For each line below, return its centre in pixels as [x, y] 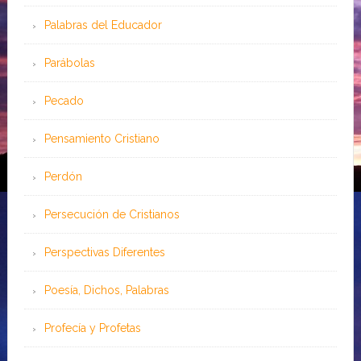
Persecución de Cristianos [112, 214]
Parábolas [69, 63]
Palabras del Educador [103, 25]
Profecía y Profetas [92, 328]
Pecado [64, 101]
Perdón [63, 176]
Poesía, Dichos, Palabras [106, 290]
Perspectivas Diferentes [104, 252]
